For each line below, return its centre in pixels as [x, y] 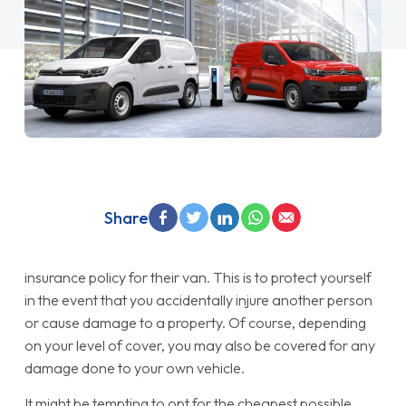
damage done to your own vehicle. [134, 368]
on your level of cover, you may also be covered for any [199, 346]
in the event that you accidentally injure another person [198, 300]
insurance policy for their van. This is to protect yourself [198, 278]
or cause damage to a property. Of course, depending [195, 323]
